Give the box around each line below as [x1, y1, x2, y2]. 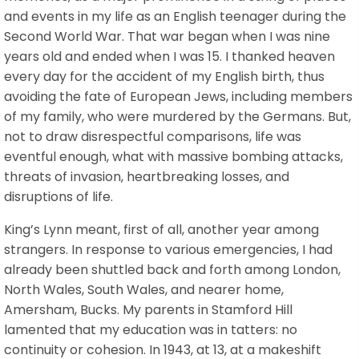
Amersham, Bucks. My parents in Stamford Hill [4, 300, 292, 319]
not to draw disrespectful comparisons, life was [4, 127, 301, 146]
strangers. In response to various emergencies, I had [4, 240, 333, 259]
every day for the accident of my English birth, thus [4, 67, 325, 86]
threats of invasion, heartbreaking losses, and [4, 167, 289, 186]
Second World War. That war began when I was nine [4, 26, 330, 46]
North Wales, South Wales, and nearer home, [4, 280, 284, 299]
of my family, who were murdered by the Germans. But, [4, 107, 351, 126]
